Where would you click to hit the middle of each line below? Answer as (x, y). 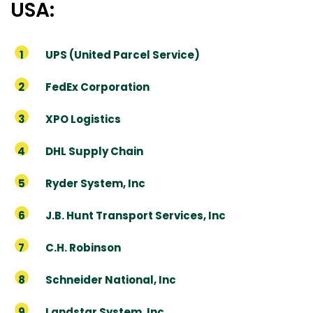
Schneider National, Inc (111, 280)
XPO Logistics (83, 119)
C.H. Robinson (83, 248)
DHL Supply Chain (94, 152)
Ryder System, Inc (95, 184)
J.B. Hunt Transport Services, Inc (136, 216)
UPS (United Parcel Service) (123, 55)
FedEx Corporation (97, 87)
